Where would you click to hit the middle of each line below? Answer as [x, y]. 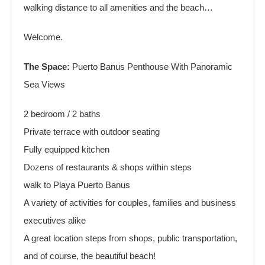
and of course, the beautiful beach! [90, 256]
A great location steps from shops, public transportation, [130, 238]
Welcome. [43, 37]
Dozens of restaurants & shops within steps [108, 167]
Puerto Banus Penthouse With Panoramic [152, 67]
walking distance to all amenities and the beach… [118, 7]
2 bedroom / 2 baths [62, 114]
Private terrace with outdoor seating [92, 132]
